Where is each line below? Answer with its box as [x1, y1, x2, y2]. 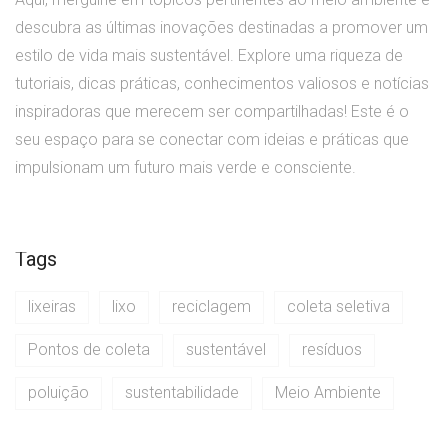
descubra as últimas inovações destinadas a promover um [15, 18, 428, 38]
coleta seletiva [287, 297, 390, 317]
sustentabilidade [125, 383, 239, 403]
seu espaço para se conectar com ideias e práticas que [15, 130, 409, 150]
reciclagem [172, 297, 251, 317]
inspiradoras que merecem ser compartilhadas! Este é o [15, 102, 409, 122]
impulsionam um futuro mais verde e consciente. [15, 158, 356, 178]
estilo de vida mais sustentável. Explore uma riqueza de [15, 46, 403, 66]
